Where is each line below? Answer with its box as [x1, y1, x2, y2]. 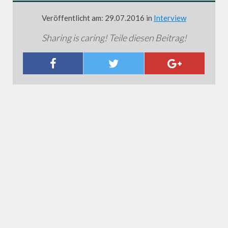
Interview [154, 13, 186, 22]
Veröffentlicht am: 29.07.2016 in [42, 13, 154, 22]
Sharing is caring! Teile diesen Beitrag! [41, 32, 187, 43]
